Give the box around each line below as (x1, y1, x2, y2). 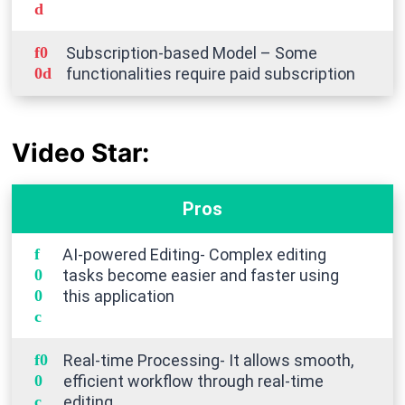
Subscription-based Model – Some (65, 42, 317, 62)
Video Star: (11, 137, 149, 168)
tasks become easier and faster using (61, 265, 339, 285)
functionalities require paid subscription (65, 63, 355, 83)
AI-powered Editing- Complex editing (61, 244, 326, 264)
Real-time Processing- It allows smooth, (62, 350, 353, 370)
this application (61, 286, 174, 306)
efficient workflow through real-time (62, 371, 324, 391)
